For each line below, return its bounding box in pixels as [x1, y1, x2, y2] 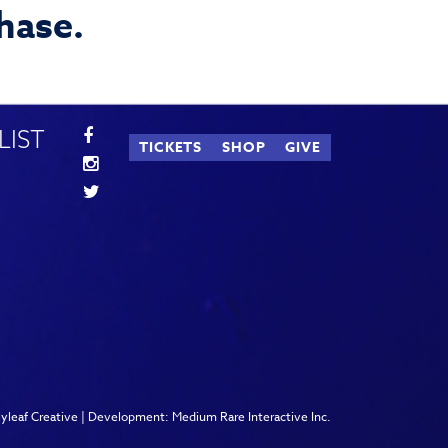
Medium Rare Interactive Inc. [171, 408, 331, 425]
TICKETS [139, 137, 203, 158]
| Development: [77, 408, 172, 425]
